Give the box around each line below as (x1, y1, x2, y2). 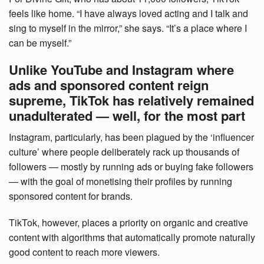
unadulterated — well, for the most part (9, 106, 245, 126)
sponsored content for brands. (9, 189, 133, 203)
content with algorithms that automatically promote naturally (9, 230, 255, 245)
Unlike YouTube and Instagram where (9, 60, 234, 80)
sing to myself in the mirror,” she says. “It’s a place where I (9, 21, 247, 35)
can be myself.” (9, 36, 71, 50)
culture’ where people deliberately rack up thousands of (9, 145, 239, 159)
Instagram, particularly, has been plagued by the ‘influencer (9, 130, 254, 144)
